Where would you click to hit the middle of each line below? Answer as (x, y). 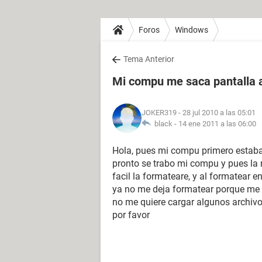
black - (165, 124)
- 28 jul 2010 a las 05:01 (216, 113)
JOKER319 (159, 113)
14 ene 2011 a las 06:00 (217, 124)
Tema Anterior (149, 59)
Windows (192, 30)
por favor (131, 215)
